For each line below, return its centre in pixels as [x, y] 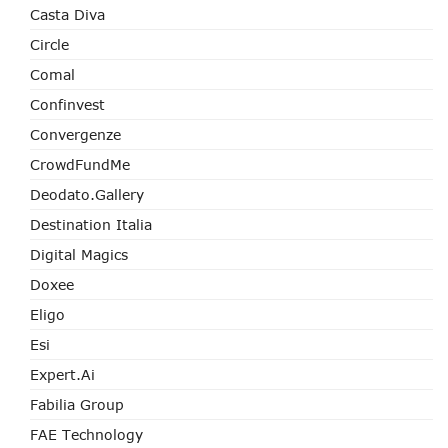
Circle [49, 44]
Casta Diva [67, 14]
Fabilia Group [77, 404]
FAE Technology [86, 434]
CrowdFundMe [80, 164]
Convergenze [75, 134]
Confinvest [67, 104]
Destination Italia [91, 224]
